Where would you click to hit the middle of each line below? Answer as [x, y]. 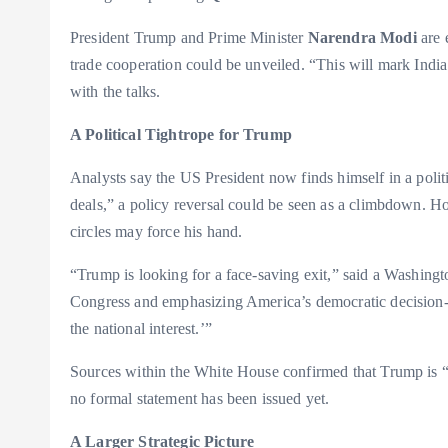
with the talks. [115, 92]
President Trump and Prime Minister [189, 38]
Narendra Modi [362, 38]
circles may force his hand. [156, 232]
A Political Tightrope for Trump [181, 135]
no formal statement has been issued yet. [200, 399]
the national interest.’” [141, 329]
